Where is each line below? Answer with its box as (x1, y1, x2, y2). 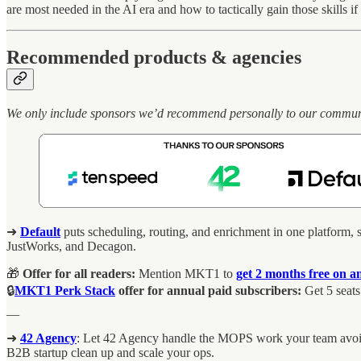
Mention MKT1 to (139, 267, 233, 281)
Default (20, 225, 60, 239)
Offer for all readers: (19, 267, 139, 281)
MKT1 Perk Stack (15, 284, 115, 298)
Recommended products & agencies (6, 47, 301, 68)
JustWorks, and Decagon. (6, 239, 136, 254)
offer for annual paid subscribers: (115, 284, 305, 298)
